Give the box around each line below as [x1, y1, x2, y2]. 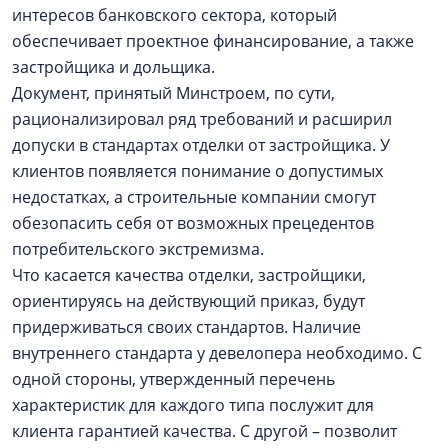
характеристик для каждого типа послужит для [12, 394, 374, 416]
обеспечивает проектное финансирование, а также [12, 30, 414, 52]
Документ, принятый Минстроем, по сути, [12, 82, 335, 104]
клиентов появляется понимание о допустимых [12, 160, 383, 182]
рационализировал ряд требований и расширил [12, 108, 392, 130]
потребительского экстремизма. [12, 238, 268, 260]
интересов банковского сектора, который [12, 4, 337, 26]
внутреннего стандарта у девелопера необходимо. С [12, 342, 422, 364]
